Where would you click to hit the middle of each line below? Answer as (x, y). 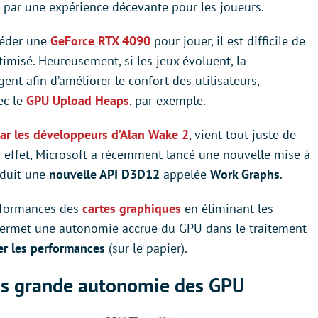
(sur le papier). (146, 248)
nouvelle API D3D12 (104, 174)
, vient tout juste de (242, 134)
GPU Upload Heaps (78, 100)
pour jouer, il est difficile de (228, 40)
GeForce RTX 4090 (100, 40)
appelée (185, 174)
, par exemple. (168, 100)
